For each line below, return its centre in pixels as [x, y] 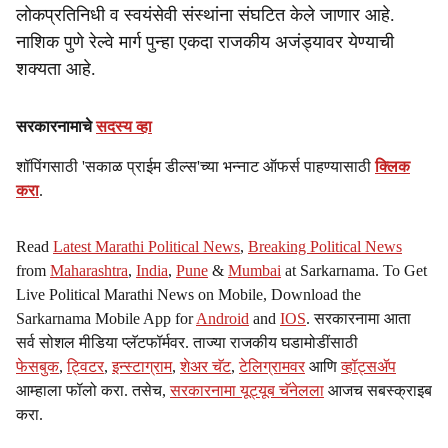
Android [222, 318]
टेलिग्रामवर [272, 366]
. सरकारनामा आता [358, 318]
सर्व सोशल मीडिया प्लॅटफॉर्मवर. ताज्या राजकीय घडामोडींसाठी [187, 342]
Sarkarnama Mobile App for [106, 318]
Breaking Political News [325, 246]
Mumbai [254, 270]
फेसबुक [37, 366]
